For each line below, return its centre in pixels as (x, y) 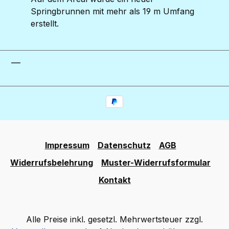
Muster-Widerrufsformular (156, 163)
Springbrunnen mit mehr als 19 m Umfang (112, 12)
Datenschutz (124, 145)
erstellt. (45, 24)
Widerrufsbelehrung (52, 163)
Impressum (67, 145)
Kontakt (114, 180)
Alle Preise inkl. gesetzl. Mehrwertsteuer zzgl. (114, 219)
